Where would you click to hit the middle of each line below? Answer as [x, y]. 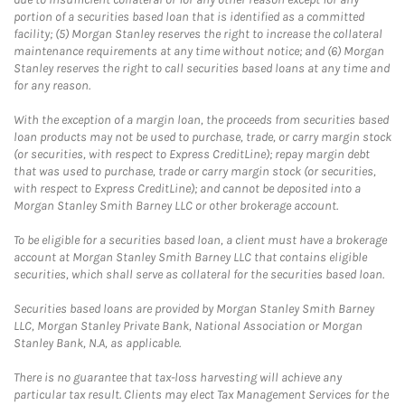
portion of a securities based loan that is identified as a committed [189, 17]
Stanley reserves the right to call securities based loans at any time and [202, 68]
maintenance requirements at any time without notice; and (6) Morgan [199, 51]
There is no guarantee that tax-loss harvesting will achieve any [178, 377]
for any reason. [52, 85]
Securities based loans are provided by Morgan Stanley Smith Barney [194, 309]
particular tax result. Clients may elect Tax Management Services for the [201, 395]
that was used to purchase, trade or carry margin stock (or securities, [195, 171]
